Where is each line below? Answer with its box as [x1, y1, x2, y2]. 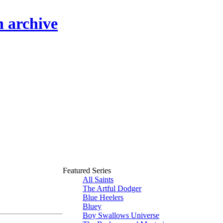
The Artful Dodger [83, 184, 141, 193]
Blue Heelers [83, 193, 123, 202]
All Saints [83, 175, 113, 184]
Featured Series [63, 166, 111, 175]
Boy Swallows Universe [83, 211, 159, 220]
